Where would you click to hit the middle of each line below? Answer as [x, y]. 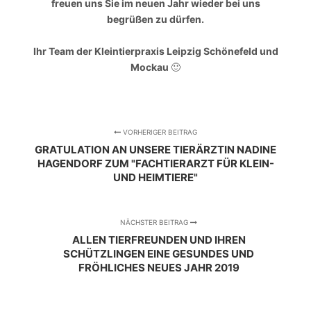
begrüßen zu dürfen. [155, 19]
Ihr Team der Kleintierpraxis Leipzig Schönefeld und [155, 51]
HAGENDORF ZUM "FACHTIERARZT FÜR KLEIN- [155, 164]
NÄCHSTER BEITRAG [155, 222]
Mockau [151, 67]
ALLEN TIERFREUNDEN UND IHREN [159, 240]
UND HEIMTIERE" [155, 178]
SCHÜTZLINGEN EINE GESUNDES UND [159, 254]
